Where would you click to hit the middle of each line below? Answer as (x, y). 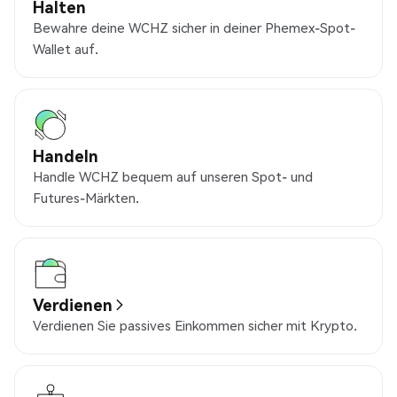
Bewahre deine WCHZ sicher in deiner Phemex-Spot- (194, 28)
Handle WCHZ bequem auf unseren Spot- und (173, 177)
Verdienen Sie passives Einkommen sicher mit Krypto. (195, 326)
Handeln (66, 156)
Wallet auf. (66, 49)
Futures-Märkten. (86, 198)
